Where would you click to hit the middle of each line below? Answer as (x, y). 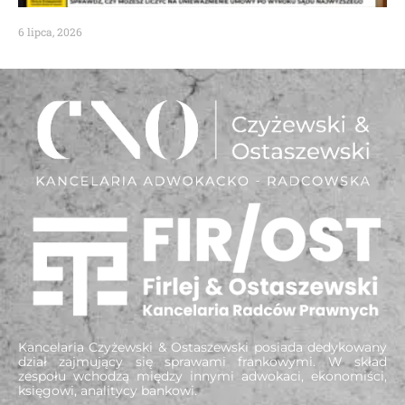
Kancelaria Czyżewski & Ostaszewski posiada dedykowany (202, 347)
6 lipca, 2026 (50, 32)
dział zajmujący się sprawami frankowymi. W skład (202, 361)
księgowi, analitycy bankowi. (108, 390)
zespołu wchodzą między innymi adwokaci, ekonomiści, (202, 376)
